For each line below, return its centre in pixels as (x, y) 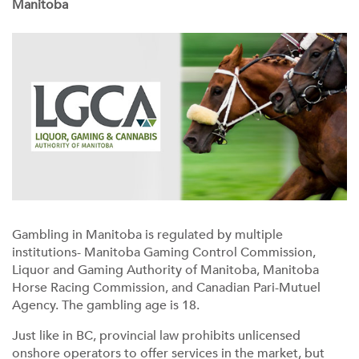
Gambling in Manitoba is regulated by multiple (147, 235)
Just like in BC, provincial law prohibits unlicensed (156, 336)
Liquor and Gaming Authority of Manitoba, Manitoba (165, 270)
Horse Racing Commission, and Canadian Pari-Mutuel (166, 288)
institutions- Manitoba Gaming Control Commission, (164, 252)
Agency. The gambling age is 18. (106, 305)
